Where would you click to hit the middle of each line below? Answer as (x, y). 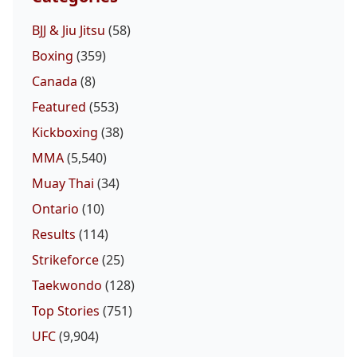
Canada (55, 82)
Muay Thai (63, 184)
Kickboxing (65, 133)
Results (54, 235)
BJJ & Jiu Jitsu (69, 31)
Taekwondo (67, 286)
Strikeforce (65, 260)
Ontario (55, 209)
